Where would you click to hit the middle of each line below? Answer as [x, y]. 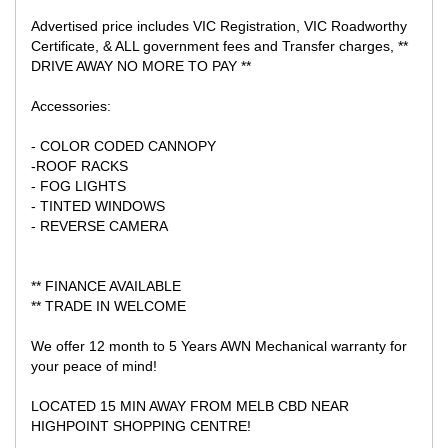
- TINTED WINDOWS [98, 205]
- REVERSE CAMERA [99, 225]
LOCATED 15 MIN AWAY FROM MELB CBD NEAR [190, 405]
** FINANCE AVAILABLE [106, 285]
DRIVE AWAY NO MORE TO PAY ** [141, 65]
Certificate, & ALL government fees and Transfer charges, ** [219, 45]
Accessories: [71, 105]
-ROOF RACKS [79, 165]
